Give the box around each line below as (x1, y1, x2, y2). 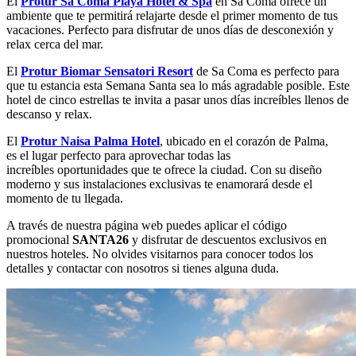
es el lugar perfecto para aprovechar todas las (6, 149, 230, 163)
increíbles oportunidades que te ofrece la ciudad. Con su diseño (6, 163, 322, 177)
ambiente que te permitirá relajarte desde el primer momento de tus (6, 9, 338, 23)
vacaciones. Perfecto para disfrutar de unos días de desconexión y (6, 23, 334, 37)
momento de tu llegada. (6, 192, 130, 206)
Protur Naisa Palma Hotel (21, 134, 160, 149)
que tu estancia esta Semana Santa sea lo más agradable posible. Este (6, 79, 350, 93)
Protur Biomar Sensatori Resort (21, 64, 193, 79)
